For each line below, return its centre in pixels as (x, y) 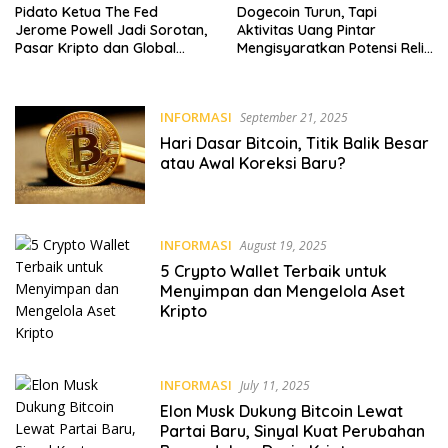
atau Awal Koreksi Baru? (252, 162)
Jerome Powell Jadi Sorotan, (111, 29)
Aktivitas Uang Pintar (306, 29)
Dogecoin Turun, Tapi (306, 11)
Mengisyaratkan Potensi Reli (330, 47)
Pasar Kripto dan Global (95, 47)
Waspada (47, 65)
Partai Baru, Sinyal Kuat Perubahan (292, 431)
